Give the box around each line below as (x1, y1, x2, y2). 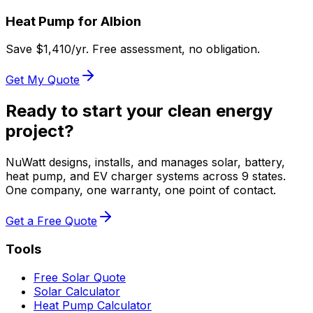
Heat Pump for (6, 13, 101, 29)
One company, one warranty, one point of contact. (6, 183, 276, 198)
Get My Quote (6, 73, 80, 87)
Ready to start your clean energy (6, 101, 272, 122)
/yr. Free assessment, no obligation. (71, 42, 260, 57)
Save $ (6, 42, 43, 57)
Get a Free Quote (6, 214, 97, 228)
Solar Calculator (34, 284, 120, 298)
